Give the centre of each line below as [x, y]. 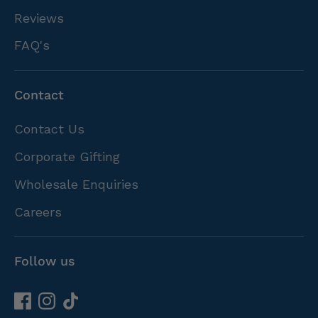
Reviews [39, 18]
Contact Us [49, 129]
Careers [38, 212]
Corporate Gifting [67, 157]
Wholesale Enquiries [76, 184]
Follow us [45, 261]
